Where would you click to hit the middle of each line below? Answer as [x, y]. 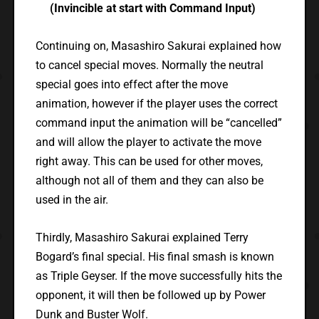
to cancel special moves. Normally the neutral [149, 66]
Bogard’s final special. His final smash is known [155, 257]
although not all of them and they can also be [149, 181]
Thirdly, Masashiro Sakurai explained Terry [142, 238]
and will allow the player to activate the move [148, 142]
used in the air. [72, 200]
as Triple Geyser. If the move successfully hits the [158, 276]
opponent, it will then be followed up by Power [150, 296]
